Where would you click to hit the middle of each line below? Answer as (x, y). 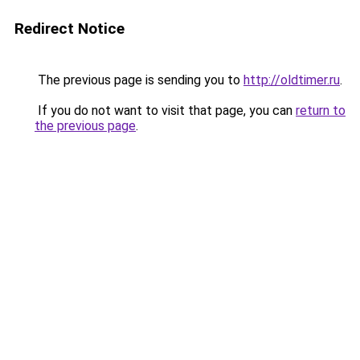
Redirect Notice (70, 29)
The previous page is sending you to (139, 80)
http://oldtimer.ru (292, 80)
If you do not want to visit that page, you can (165, 110)
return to (321, 110)
